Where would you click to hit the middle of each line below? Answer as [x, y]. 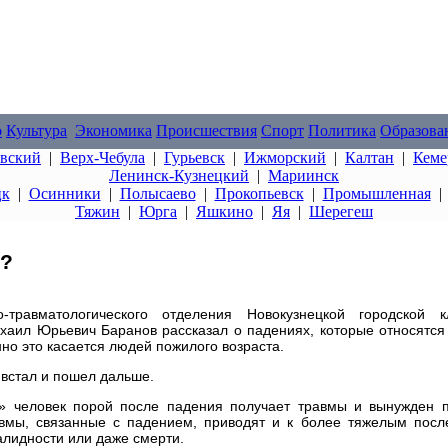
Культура [36, 130]
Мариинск [303, 175]
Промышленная [376, 193]
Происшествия [206, 130]
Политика [342, 130]
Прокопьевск [259, 193]
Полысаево [157, 193]
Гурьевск [194, 157]
